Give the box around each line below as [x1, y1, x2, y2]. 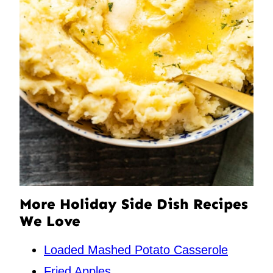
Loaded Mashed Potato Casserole [44, 243, 228, 257]
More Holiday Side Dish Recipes [19, 194, 248, 213]
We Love [19, 211, 80, 230]
